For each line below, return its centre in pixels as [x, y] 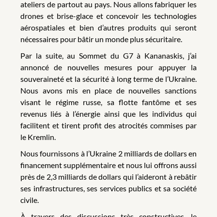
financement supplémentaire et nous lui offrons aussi [108, 165]
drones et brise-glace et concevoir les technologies [108, 16]
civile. [30, 200]
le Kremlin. [38, 137]
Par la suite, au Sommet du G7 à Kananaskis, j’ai [108, 56]
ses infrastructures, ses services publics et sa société [108, 188]
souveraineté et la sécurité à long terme [87, 79]
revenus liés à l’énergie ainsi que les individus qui [108, 114]
